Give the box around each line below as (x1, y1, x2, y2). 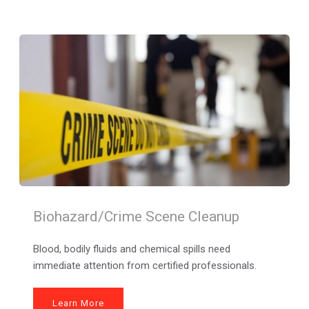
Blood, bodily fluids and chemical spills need (32, 242, 230, 255)
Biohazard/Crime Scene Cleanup (32, 208, 239, 225)
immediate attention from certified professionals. (32, 259, 257, 272)
